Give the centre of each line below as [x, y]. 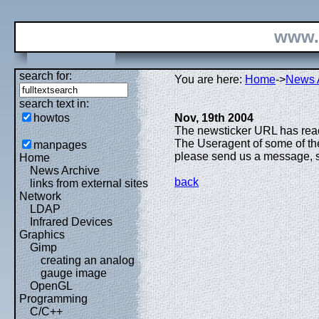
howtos [52, 118]
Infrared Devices [71, 222]
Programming [53, 299]
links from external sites [89, 183]
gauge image [74, 273]
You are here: [210, 79]
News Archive [65, 171]
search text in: [54, 104]
